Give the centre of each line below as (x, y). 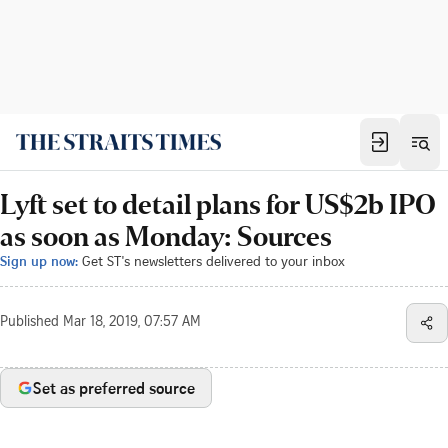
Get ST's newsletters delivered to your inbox (213, 260)
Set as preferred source (114, 388)
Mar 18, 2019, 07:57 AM (132, 323)
